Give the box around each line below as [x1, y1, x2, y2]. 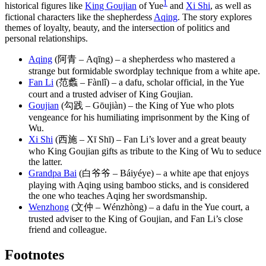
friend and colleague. [28, 224, 107, 235]
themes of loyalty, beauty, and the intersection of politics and [5, 22, 230, 33]
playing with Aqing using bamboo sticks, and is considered [28, 179, 249, 190]
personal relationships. [5, 33, 88, 43]
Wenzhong [28, 201, 69, 212]
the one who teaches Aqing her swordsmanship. [28, 190, 207, 201]
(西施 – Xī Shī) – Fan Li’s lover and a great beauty [53, 134, 246, 144]
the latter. [28, 156, 62, 167]
